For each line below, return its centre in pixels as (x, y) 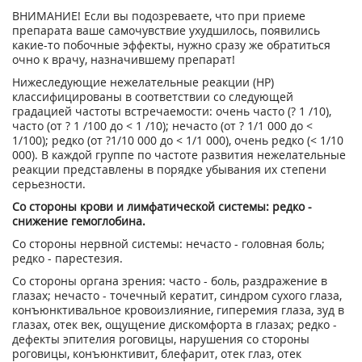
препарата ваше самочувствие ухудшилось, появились (166, 30)
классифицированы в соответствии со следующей (153, 97)
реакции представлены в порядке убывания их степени (169, 169)
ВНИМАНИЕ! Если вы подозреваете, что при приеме (159, 16)
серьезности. (49, 184)
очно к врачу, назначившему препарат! (124, 59)
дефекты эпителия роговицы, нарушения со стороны (161, 339)
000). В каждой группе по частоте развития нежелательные (179, 155)
